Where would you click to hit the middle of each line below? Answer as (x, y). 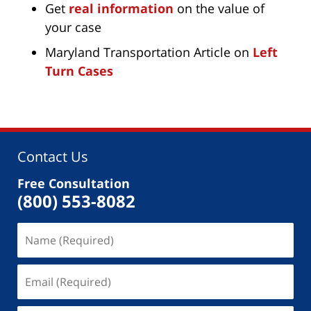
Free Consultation (74, 184)
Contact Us (53, 157)
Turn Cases (79, 71)
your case (73, 27)
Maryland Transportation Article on (149, 52)
